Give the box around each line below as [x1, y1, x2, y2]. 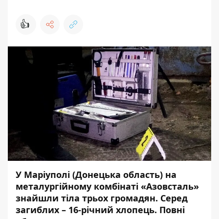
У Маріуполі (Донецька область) [16, 169, 165, 180]
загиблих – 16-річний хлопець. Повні [16, 204, 185, 216]
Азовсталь [146, 180, 194, 192]
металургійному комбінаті [16, 180, 141, 192]
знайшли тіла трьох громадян [16, 192, 155, 204]
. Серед [155, 192, 188, 204]
